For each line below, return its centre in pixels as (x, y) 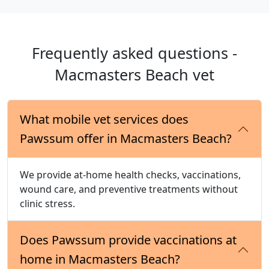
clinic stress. (47, 204)
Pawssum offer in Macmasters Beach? (126, 139)
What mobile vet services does (104, 119)
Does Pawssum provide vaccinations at (128, 240)
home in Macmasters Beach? (100, 259)
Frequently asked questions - (134, 53)
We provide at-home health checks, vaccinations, (130, 175)
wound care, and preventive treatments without (129, 189)
